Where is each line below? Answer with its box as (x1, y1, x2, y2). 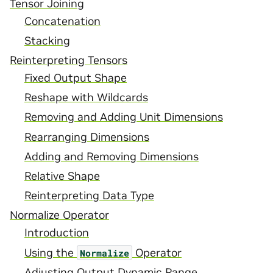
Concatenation (24, 14, 101, 28)
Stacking (24, 34, 70, 48)
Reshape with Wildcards (24, 91, 148, 105)
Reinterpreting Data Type (24, 189, 154, 203)
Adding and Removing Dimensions (24, 149, 199, 163)
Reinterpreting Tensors (10, 54, 127, 68)
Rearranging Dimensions (24, 130, 149, 144)
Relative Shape (24, 169, 100, 183)
